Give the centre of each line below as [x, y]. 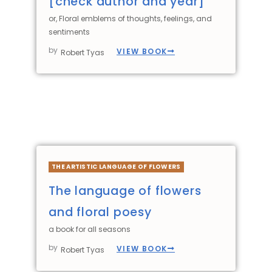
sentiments [69, 32]
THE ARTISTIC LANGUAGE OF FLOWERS [116, 167]
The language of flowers [125, 191]
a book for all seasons [90, 229]
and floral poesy [100, 212]
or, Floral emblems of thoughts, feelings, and [130, 19]
